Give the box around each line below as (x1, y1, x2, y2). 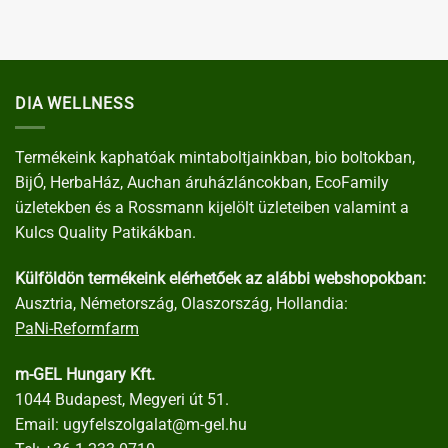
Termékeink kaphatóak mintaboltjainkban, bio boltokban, (15, 148, 415, 168)
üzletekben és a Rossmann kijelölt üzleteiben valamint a (15, 198, 409, 218)
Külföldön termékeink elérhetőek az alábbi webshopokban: (15, 268, 426, 288)
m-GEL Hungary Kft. (15, 364, 155, 384)
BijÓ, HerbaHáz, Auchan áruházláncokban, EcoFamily (15, 173, 389, 193)
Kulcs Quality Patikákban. (15, 223, 196, 243)
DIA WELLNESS (15, 93, 135, 113)
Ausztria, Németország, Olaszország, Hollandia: (15, 293, 348, 313)
